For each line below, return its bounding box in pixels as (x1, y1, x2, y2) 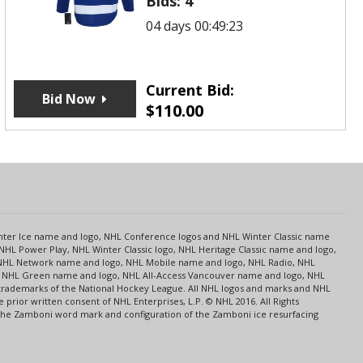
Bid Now (42, 89, 96, 108)
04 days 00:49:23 (146, 16, 244, 35)
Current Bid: (146, 79, 235, 100)
